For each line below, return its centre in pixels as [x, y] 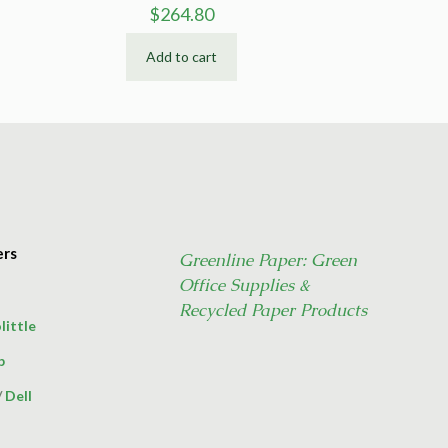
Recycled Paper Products [273, 309]
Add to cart [182, 56]
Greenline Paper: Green [268, 259]
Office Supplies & [244, 284]
